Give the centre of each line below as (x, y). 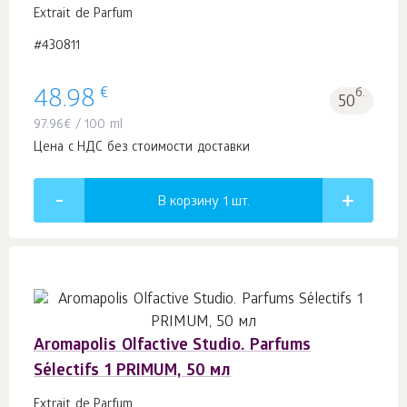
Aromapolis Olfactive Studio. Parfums (172, 347)
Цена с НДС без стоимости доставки (142, 149)
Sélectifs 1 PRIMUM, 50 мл (133, 372)
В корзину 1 (194, 203)
